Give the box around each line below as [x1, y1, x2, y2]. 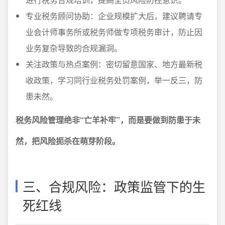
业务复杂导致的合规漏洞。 [26, 42, 122, 54]
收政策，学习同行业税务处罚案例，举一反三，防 [26, 74, 202, 86]
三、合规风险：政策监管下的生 [23, 177, 205, 195]
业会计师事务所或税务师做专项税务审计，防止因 [26, 26, 202, 38]
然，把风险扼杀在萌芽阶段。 [16, 135, 120, 147]
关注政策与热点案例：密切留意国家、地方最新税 [26, 58, 202, 70]
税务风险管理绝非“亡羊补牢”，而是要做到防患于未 [16, 114, 200, 126]
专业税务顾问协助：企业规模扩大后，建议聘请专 [26, 10, 202, 22]
